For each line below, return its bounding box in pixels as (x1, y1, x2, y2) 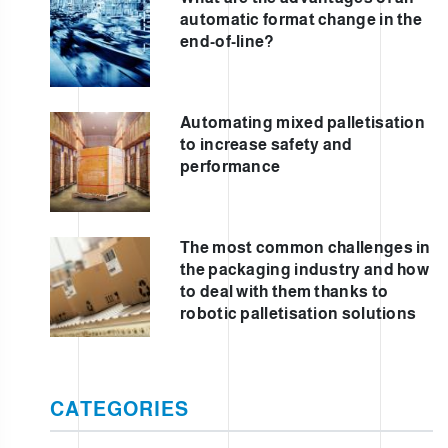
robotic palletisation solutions (180, 304, 417, 322)
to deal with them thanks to (180, 282, 389, 300)
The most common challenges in (180, 238, 431, 256)
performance (180, 157, 281, 175)
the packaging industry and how (180, 260, 430, 278)
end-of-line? (180, 32, 275, 50)
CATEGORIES (50, 398, 189, 421)
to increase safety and (180, 135, 353, 153)
